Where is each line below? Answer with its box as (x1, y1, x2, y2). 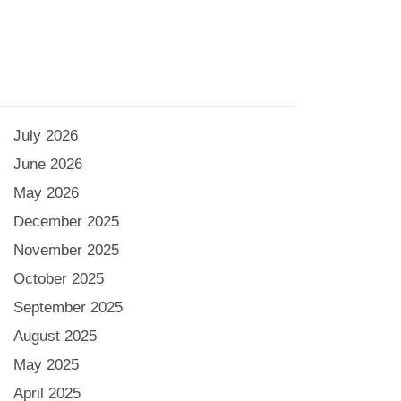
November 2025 (13, 242, 120, 259)
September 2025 (13, 299, 124, 316)
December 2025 (13, 213, 120, 230)
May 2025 (13, 356, 80, 373)
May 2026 (13, 184, 80, 201)
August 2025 (13, 328, 98, 345)
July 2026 (13, 127, 79, 144)
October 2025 (13, 270, 105, 287)
